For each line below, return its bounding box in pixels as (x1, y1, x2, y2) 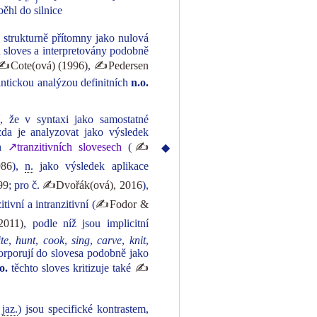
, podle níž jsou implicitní (23, 217, 149, 229)
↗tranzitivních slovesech (7, 141, 122, 153)
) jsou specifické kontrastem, (18, 303, 149, 315)
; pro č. (8, 179, 43, 191)
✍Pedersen (93, 59, 149, 71)
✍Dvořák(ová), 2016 (42, 179, 142, 191)
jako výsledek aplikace (33, 160, 149, 172)
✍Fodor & (95, 198, 149, 210)
